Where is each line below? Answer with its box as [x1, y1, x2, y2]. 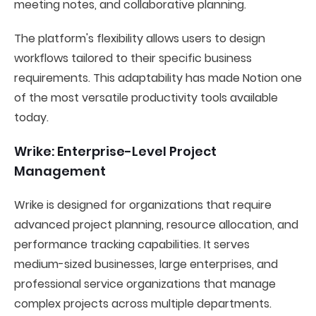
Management [14, 162, 106, 180]
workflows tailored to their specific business [14, 50, 252, 66]
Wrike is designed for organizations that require [14, 197, 272, 213]
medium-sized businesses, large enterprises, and [14, 256, 278, 272]
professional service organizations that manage [14, 276, 276, 292]
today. [14, 109, 49, 126]
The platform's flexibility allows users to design [14, 30, 265, 47]
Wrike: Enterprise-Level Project [14, 142, 217, 160]
